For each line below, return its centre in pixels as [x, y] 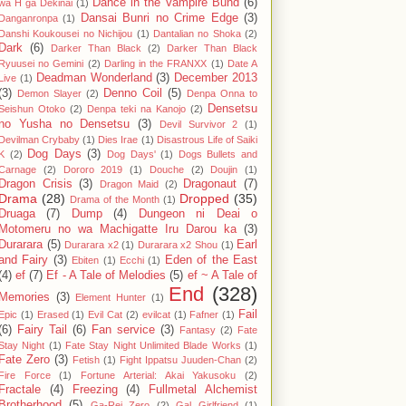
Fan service [123, 330]
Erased [53, 315]
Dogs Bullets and [218, 155]
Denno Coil [133, 94]
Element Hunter [111, 298]
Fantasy [198, 330]
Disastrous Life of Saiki [207, 140]
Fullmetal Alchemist [203, 390]
